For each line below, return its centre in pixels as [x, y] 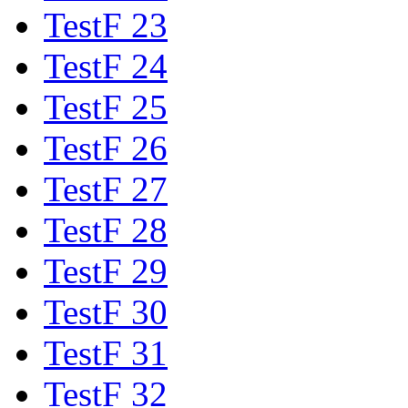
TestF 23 [106, 25]
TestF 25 [106, 107]
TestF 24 [106, 66]
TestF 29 [106, 270]
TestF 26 [106, 148]
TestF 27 [106, 189]
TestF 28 [106, 229]
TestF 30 [106, 311]
